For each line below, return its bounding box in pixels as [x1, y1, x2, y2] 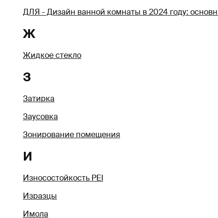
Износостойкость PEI [23, 172, 103, 183]
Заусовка [23, 111, 58, 122]
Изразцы [23, 190, 57, 201]
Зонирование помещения [23, 129, 120, 140]
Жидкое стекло [23, 50, 81, 60]
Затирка [23, 93, 54, 104]
